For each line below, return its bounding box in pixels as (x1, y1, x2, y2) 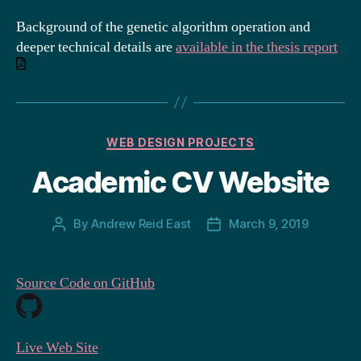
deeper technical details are (16, 37, 176, 56)
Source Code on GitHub (16, 274, 155, 293)
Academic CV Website (31, 164, 330, 200)
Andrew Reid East (91, 216, 192, 231)
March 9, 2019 (229, 216, 309, 231)
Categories (180, 130, 251, 147)
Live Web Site (16, 338, 98, 357)
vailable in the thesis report (182, 37, 338, 56)
